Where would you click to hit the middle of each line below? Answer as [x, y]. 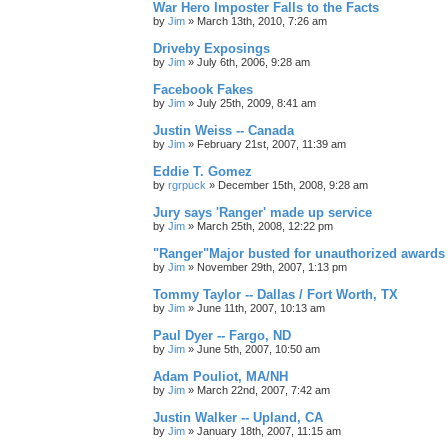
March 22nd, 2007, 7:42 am [263, 389]
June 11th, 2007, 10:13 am [261, 307]
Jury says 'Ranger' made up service [262, 212]
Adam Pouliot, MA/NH [220, 376]
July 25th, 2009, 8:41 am [256, 102]
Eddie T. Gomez [202, 171]
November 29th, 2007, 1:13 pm [272, 266]
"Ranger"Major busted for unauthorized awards [299, 253]
